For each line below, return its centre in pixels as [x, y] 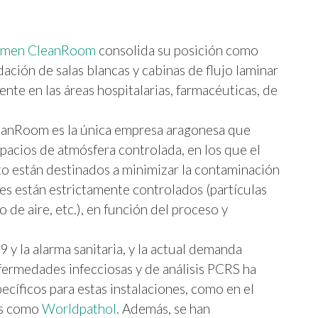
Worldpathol [79, 308]
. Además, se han [163, 308]
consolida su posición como [177, 50]
